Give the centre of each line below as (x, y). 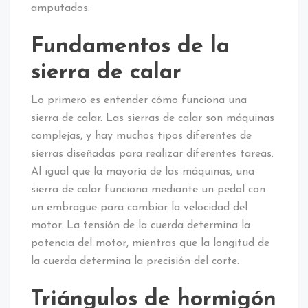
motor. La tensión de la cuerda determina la (141, 225)
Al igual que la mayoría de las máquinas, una (143, 172)
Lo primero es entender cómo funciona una (139, 100)
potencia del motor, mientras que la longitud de (150, 243)
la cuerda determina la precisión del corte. (135, 261)
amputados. (60, 8)
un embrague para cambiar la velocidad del (139, 207)
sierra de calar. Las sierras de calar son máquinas (153, 118)
